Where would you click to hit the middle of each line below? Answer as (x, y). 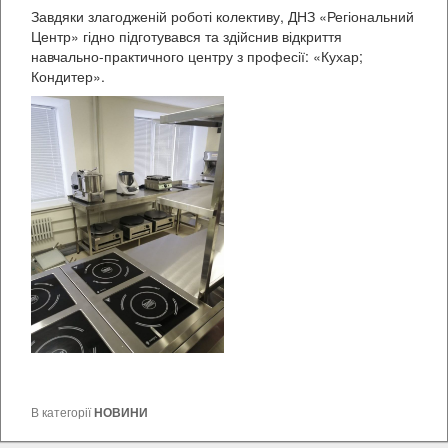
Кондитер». (68, 76)
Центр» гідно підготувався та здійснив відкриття (186, 36)
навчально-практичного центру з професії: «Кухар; (197, 56)
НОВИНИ (121, 412)
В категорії (62, 412)
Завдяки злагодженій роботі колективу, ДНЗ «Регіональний (222, 16)
